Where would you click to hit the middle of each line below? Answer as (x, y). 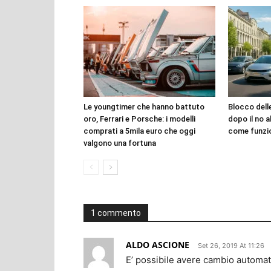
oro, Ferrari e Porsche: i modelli (139, 119)
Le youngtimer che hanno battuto (144, 106)
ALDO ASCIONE (158, 244)
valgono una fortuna (120, 143)
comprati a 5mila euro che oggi (139, 131)
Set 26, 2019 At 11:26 (231, 245)
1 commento (116, 213)
